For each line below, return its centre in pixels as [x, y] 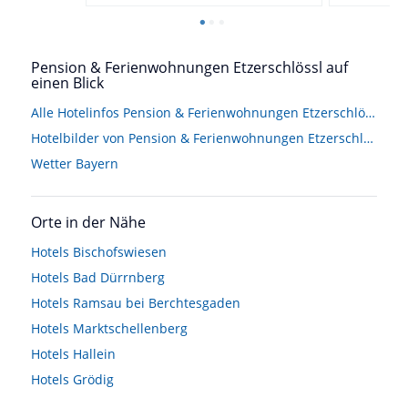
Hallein [94, 353]
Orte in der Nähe [88, 222]
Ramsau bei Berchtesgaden [157, 302]
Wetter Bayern [75, 163]
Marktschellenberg [130, 328]
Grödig [93, 379]
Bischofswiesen [120, 251]
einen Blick [67, 82]
